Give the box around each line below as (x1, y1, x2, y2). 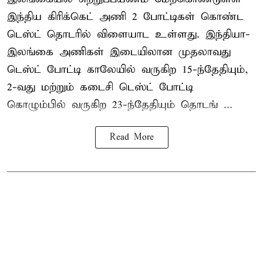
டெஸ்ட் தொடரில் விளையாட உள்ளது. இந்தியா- (7, 28, 250, 42)
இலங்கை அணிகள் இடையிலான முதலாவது (7, 45, 231, 59)
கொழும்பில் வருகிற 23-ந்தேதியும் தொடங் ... (7, 98, 232, 112)
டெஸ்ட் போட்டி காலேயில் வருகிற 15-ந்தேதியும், (7, 63, 248, 77)
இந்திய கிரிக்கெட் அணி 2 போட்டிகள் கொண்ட (7, 10, 244, 24)
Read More (109, 132, 154, 143)
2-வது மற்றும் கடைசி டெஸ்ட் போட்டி (7, 80, 193, 95)
